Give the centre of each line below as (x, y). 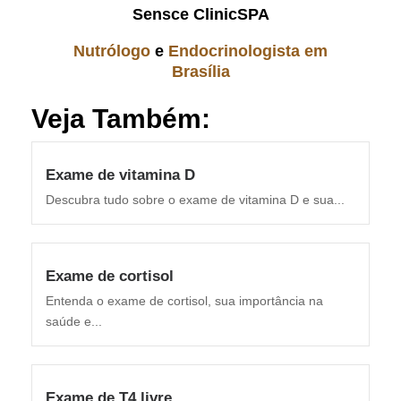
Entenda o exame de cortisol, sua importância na (184, 301)
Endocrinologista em (248, 51)
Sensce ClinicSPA (200, 15)
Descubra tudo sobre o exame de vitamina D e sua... (195, 200)
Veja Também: (121, 119)
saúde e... (74, 322)
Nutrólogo (112, 51)
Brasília (200, 72)
